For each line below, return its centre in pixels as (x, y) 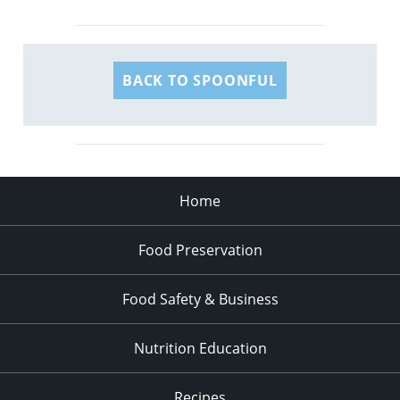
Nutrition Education (200, 349)
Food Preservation (200, 250)
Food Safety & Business (200, 300)
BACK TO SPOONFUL (200, 81)
